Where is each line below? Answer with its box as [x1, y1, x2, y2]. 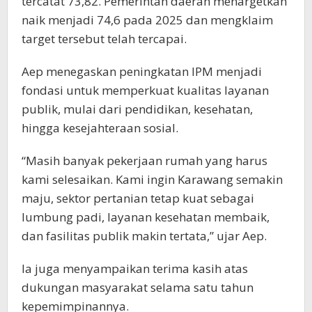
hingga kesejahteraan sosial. [22, 120, 178, 136]
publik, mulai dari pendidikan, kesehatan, [22, 101, 253, 118]
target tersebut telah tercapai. [22, 31, 187, 47]
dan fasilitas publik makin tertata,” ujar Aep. [22, 228, 267, 244]
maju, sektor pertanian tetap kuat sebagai [22, 190, 254, 207]
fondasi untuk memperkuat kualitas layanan [22, 82, 269, 99]
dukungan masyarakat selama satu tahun [22, 279, 253, 296]
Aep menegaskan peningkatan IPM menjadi [22, 63, 262, 80]
